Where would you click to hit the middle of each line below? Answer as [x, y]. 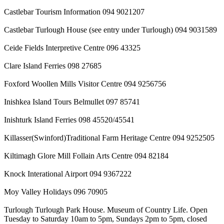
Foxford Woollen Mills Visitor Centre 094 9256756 [85, 83]
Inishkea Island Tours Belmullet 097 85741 [72, 101]
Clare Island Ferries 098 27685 [53, 65]
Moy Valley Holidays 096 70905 [56, 191]
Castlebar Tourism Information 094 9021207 [74, 11]
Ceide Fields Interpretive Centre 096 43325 [72, 47]
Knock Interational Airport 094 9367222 [68, 173]
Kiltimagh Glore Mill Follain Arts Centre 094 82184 [86, 155]
